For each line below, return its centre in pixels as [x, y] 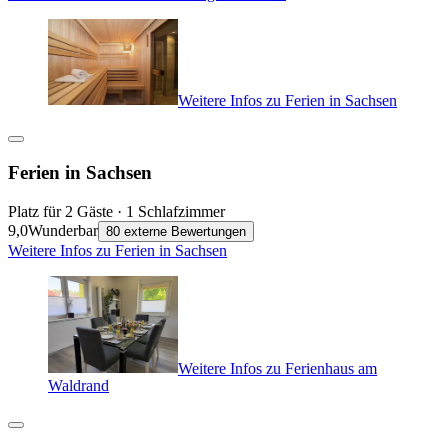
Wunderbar [63, 230]
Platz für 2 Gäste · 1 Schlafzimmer [116, 211]
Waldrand [78, 386]
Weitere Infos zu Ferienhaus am [277, 368]
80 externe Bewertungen [176, 231]
